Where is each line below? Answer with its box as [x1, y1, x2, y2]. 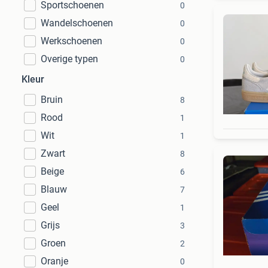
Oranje [41, 255, 68, 267]
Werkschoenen [41, 35, 102, 47]
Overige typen [41, 53, 98, 65]
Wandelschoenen [41, 17, 113, 29]
